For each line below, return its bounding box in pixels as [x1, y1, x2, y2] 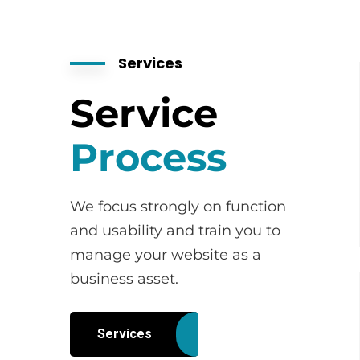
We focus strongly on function [70, 198, 286, 215]
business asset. [70, 270, 178, 288]
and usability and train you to [70, 222, 280, 239]
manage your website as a [70, 246, 261, 264]
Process [70, 134, 227, 181]
